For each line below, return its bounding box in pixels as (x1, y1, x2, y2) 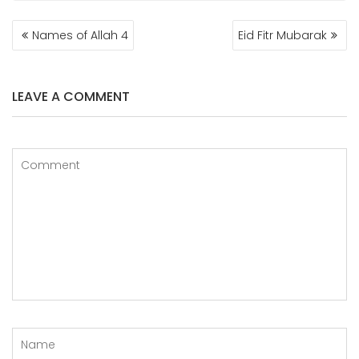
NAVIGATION (11, 34, 111, 57)
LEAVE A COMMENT (12, 87, 130, 106)
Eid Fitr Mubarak (238, 27, 327, 43)
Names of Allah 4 (32, 27, 128, 43)
